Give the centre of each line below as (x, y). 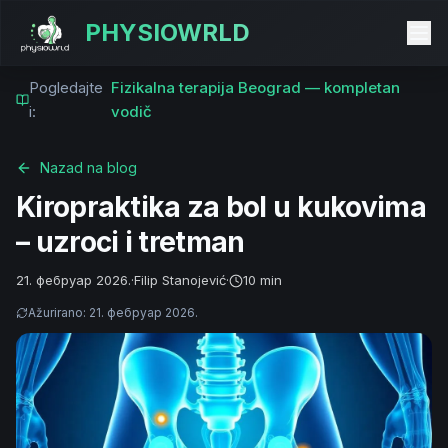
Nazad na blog (88, 167)
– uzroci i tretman (130, 242)
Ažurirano (55, 312)
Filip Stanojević (180, 280)
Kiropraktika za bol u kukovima (221, 207)
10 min (262, 280)
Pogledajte (66, 87)
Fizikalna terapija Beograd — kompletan (256, 87)
